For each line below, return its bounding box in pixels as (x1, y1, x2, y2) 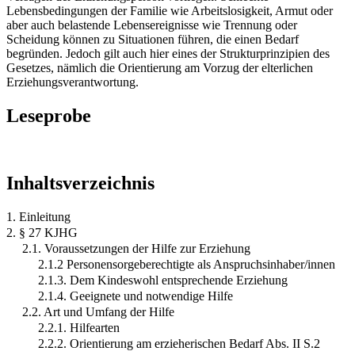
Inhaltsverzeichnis (6, 172, 155, 193)
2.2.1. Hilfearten (38, 320, 120, 334)
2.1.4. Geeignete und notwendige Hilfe (38, 288, 233, 303)
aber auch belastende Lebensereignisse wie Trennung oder (6, 17, 297, 32)
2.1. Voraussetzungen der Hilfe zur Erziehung (22, 241, 250, 255)
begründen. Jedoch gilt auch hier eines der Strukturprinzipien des (6, 46, 330, 60)
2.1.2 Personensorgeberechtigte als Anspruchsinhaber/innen (38, 257, 335, 271)
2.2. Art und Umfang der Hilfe (22, 304, 174, 319)
